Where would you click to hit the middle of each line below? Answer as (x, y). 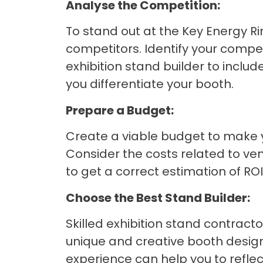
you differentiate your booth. (150, 84)
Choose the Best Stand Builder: (158, 198)
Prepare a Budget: (120, 110)
